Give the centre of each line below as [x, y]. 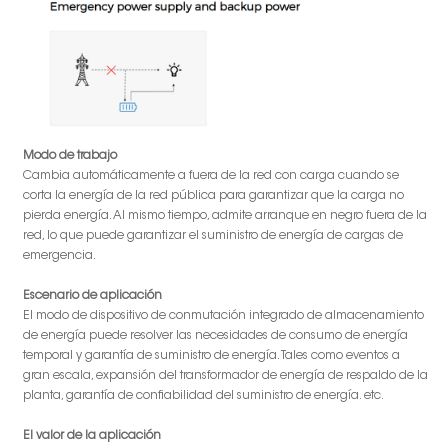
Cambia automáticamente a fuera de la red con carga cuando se [211, 176]
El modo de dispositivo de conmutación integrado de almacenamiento [223, 316]
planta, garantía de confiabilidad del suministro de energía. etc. [203, 396]
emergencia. [59, 256]
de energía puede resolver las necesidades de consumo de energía [215, 336]
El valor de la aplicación [92, 436]
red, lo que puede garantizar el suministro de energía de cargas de [213, 236]
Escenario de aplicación [92, 296]
